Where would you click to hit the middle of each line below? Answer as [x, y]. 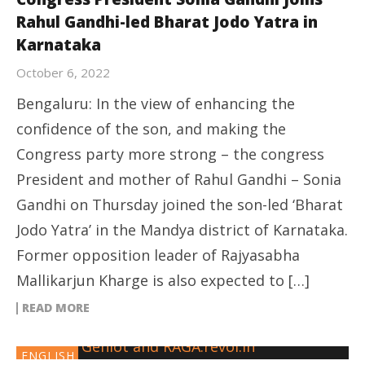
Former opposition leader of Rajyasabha [158, 255]
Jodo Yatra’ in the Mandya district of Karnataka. [182, 229]
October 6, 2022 [63, 72]
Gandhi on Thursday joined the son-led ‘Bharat [180, 204]
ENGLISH [48, 355]
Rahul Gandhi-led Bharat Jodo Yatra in [167, 22]
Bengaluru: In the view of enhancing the [156, 103]
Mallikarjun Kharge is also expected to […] [163, 280]
